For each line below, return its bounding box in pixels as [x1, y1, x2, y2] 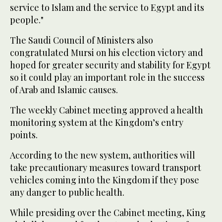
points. [10, 129, 38, 141]
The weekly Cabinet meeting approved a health [10, 104, 203, 116]
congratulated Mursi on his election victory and [10, 47, 203, 59]
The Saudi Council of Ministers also [10, 34, 153, 47]
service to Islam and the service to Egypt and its [10, 1, 204, 14]
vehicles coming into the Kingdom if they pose [10, 174, 199, 186]
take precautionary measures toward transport [10, 162, 201, 174]
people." [10, 14, 44, 26]
